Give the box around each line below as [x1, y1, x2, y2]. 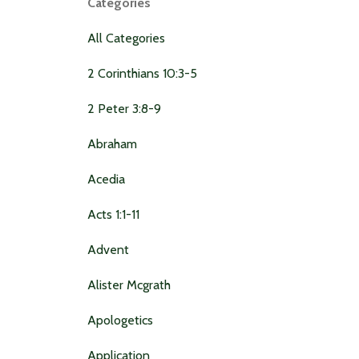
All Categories [87, 30, 165, 46]
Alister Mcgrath [87, 276, 171, 292]
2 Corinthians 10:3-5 [87, 65, 197, 81]
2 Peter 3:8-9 [87, 100, 161, 116]
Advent [87, 241, 129, 257]
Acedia [87, 171, 125, 187]
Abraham [87, 135, 137, 151]
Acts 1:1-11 [87, 206, 139, 222]
